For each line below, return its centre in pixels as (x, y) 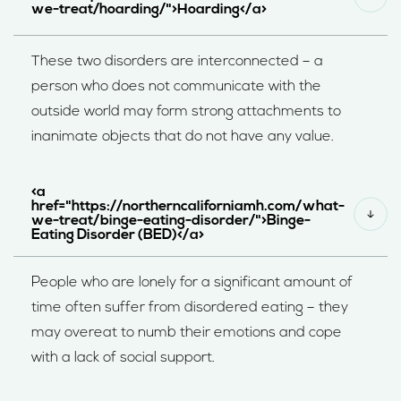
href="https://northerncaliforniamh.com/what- (188, 206)
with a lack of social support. (123, 358)
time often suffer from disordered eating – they (190, 307)
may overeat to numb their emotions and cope (187, 333)
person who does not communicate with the (176, 86)
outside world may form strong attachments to (186, 111)
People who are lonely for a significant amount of (192, 282)
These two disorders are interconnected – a (177, 61)
